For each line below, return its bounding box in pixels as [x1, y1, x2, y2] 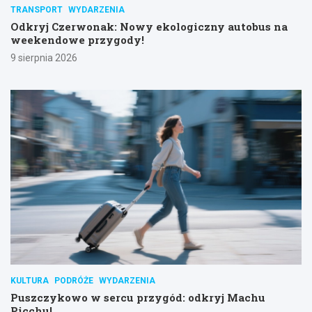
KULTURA [10, 275, 49, 286]
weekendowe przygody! [10, 33, 144, 47]
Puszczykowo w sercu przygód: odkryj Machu [10, 290, 265, 304]
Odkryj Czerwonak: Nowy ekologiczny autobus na [10, 19, 288, 34]
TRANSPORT [10, 5, 63, 15]
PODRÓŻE [54, 275, 93, 286]
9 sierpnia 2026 [10, 52, 77, 64]
